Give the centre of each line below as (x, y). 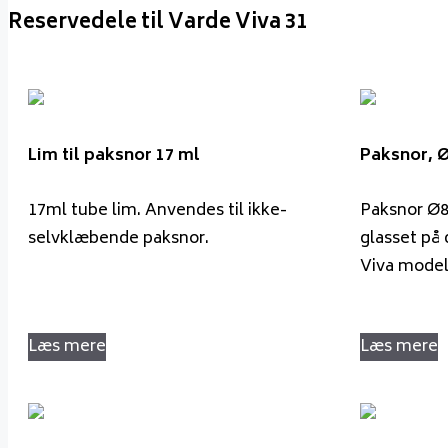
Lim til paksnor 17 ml (114, 156)
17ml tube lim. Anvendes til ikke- (157, 210)
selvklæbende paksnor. (118, 238)
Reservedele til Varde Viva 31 (157, 23)
